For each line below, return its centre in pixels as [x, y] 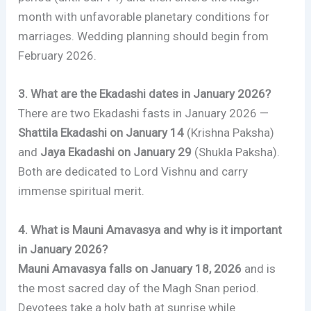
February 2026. [58, 56]
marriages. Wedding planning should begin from [144, 36]
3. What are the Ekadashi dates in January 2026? [145, 94]
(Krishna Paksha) [229, 133]
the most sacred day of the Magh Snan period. [139, 288]
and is [259, 268]
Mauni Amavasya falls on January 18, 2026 [130, 268]
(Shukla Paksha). [236, 152]
